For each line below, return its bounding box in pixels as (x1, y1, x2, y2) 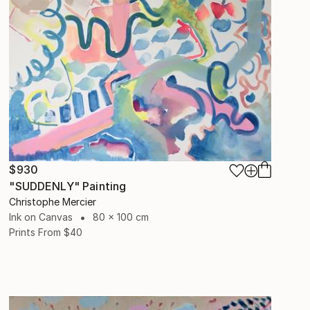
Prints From (9, 226, 62, 238)
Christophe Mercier (9, 195, 97, 208)
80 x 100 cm (93, 210, 149, 223)
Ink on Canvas (9, 210, 73, 223)
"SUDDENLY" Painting (9, 179, 127, 193)
